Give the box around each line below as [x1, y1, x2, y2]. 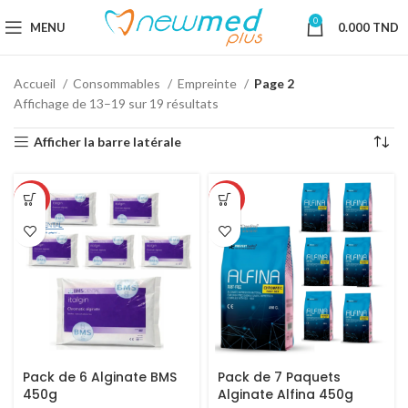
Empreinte [178, 76, 240, 91]
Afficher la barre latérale [34, 134, 182, 149]
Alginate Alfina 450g [218, 385, 353, 403]
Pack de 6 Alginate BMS [23, 368, 177, 386]
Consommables [73, 76, 163, 91]
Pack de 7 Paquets [218, 368, 341, 386]
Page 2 [254, 76, 294, 91]
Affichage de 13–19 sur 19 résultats [14, 96, 219, 111]
